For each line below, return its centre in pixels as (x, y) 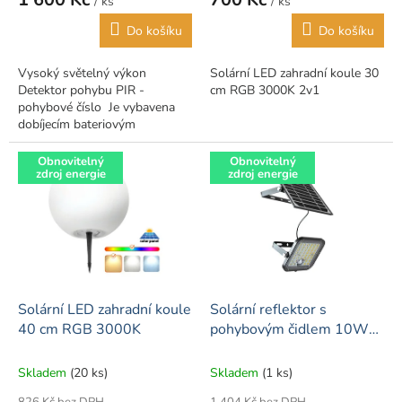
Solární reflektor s (268, 310)
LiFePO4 (238, 350)
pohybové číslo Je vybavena (96, 108)
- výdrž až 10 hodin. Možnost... (103, 159)
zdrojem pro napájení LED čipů (102, 142)
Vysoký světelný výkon (82, 74)
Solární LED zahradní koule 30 (294, 74)
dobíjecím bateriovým (77, 125)
